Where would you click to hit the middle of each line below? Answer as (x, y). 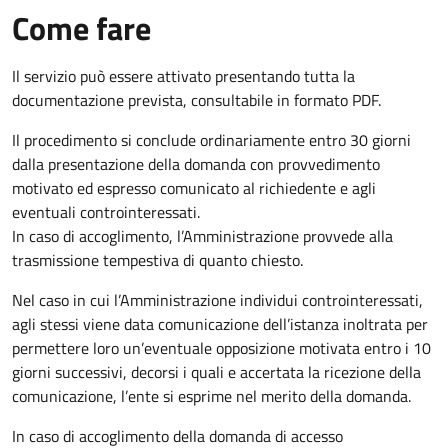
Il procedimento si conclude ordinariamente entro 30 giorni (211, 139)
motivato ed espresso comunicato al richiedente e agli (194, 187)
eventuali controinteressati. (106, 211)
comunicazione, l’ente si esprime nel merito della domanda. (211, 395)
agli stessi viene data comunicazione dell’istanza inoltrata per (220, 323)
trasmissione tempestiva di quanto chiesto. (157, 259)
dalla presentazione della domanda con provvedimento (196, 163)
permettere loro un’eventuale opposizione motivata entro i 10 (221, 347)
